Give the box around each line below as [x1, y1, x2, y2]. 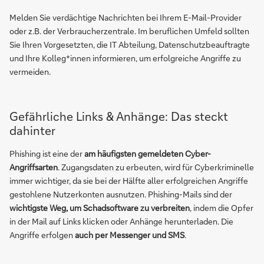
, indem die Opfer [190, 202, 253, 213]
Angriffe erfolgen [9, 229, 75, 240]
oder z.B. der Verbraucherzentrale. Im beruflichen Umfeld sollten [9, 25, 249, 37]
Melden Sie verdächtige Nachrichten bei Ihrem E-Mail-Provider [9, 12, 242, 23]
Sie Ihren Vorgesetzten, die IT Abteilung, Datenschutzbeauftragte [9, 39, 250, 50]
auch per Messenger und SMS [75, 229, 184, 240]
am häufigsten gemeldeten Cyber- [84, 148, 211, 159]
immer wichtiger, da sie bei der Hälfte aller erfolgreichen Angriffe [9, 175, 248, 186]
